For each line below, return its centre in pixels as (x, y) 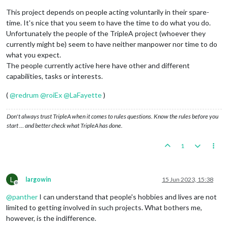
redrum (27, 95)
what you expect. (34, 54)
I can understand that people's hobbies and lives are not (127, 196)
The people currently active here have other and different (98, 65)
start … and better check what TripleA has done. (65, 125)
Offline (25, 186)
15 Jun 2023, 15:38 (188, 179)
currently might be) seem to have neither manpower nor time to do (112, 44)
